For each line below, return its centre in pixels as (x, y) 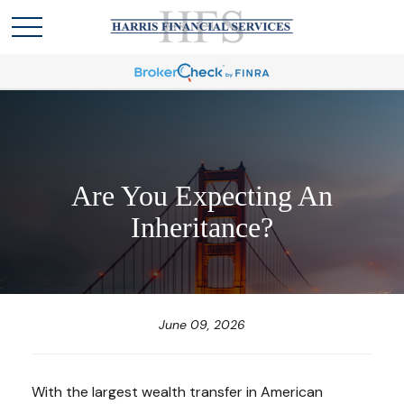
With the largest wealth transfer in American (177, 392)
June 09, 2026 (202, 325)
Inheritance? (202, 227)
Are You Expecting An (202, 196)
